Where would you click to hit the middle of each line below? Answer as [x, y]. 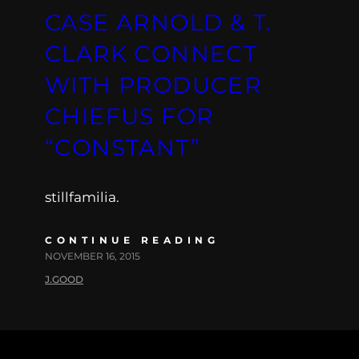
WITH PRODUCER [153, 85]
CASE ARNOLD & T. [159, 22]
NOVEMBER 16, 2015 [93, 256]
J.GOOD [64, 279]
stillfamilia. [82, 197]
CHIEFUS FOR [129, 116]
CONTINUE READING [132, 240]
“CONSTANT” [123, 147]
